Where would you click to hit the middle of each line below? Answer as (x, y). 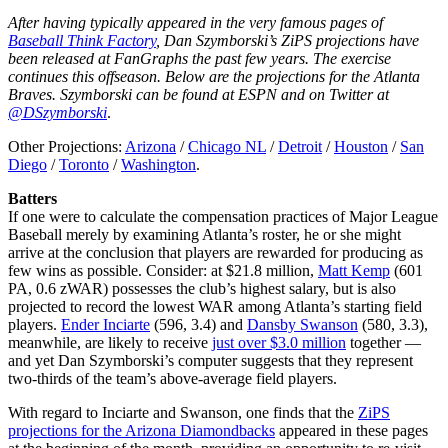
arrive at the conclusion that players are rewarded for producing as (215, 252)
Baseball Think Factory (82, 40)
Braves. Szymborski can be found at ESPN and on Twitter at (198, 94)
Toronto (84, 164)
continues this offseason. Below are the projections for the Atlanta (214, 76)
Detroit (300, 146)
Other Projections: (66, 146)
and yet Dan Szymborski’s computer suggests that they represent (210, 360)
